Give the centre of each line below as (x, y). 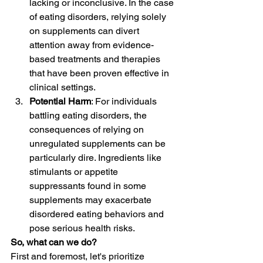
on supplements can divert (85, 31)
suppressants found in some (89, 186)
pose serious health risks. (82, 228)
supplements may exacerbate (92, 200)
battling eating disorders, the (89, 115)
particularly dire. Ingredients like (97, 157)
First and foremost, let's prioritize (79, 256)
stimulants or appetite (75, 171)
